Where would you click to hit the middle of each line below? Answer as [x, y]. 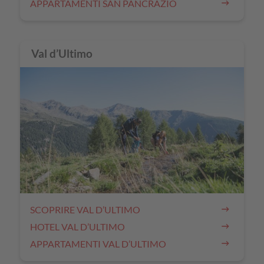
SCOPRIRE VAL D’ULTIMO [85, 209]
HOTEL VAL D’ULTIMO [77, 226]
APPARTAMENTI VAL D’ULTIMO [98, 243]
